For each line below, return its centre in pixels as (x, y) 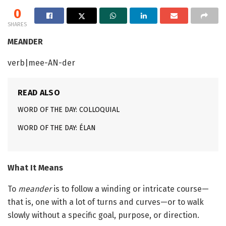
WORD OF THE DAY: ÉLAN (57, 128)
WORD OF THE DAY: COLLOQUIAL (69, 109)
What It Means (35, 167)
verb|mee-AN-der (41, 63)
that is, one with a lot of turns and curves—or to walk (106, 202)
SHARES (17, 24)
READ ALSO (39, 92)
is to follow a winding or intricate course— (130, 189)
